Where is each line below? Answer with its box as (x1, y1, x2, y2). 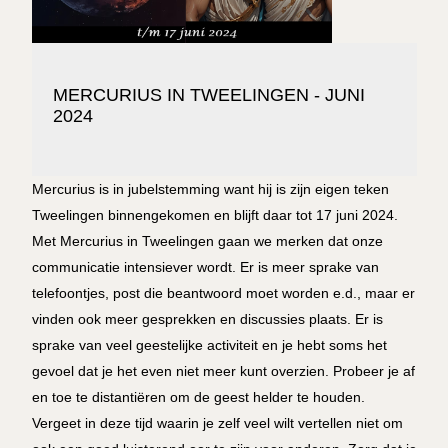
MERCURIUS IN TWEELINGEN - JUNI (52, 84, 365, 105)
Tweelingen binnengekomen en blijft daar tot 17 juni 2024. (31, 206, 398, 223)
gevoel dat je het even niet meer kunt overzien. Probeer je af (31, 362, 415, 379)
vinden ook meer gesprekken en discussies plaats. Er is (31, 310, 383, 327)
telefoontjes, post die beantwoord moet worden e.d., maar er (31, 284, 415, 301)
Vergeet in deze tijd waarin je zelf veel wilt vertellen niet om (31, 414, 403, 431)
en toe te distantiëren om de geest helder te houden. (31, 388, 365, 405)
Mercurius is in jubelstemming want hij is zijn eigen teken (31, 180, 389, 197)
